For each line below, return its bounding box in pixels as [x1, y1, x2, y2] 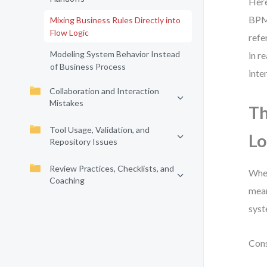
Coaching [49, 175, 85, 185]
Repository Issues [49, 136, 117, 147]
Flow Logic [50, 27, 89, 38]
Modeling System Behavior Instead [50, 49, 180, 59]
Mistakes [49, 98, 83, 108]
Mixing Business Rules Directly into [50, 15, 181, 25]
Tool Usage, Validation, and [49, 125, 150, 135]
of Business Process [50, 61, 126, 72]
